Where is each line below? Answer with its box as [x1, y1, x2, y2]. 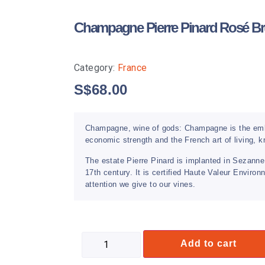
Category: [74, 62, 118, 74]
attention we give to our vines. [85, 179, 196, 189]
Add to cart [180, 238, 237, 249]
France [118, 62, 147, 74]
